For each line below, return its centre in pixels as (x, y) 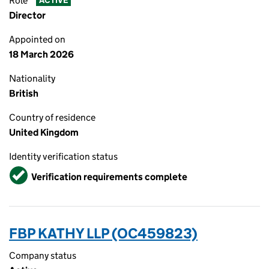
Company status (43, 255)
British (24, 93)
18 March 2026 (41, 54)
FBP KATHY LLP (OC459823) (103, 233)
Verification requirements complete (109, 177)
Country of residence (52, 117)
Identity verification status (63, 156)
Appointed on (37, 39)
